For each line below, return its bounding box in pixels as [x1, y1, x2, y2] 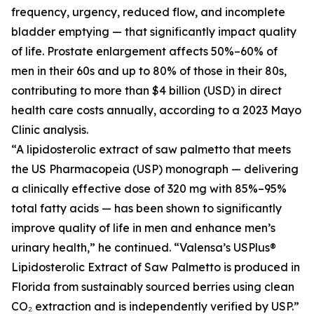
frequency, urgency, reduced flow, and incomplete [11, 5, 285, 19]
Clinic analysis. [11, 123, 91, 137]
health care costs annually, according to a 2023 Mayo [11, 103, 301, 117]
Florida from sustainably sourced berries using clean [11, 280, 294, 294]
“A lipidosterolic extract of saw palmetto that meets [11, 142, 291, 156]
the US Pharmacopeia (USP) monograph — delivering [11, 162, 299, 176]
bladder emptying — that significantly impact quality [11, 25, 296, 39]
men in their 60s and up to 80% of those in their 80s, [11, 64, 287, 78]
